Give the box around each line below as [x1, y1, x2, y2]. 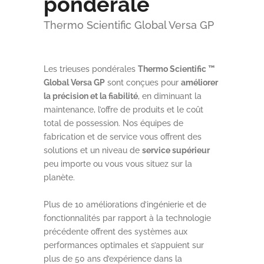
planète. [44, 173, 75, 182]
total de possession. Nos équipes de [44, 118, 183, 128]
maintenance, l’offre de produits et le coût [44, 105, 203, 114]
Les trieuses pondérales [44, 64, 138, 74]
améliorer [181, 78, 218, 87]
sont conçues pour [105, 78, 181, 87]
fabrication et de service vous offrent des [44, 132, 202, 141]
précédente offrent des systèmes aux [44, 227, 187, 236]
